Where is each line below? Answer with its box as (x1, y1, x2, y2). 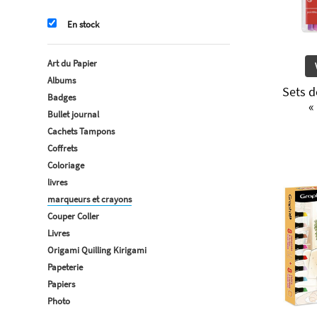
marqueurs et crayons (47, 193, 132, 205)
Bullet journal (47, 108, 99, 120)
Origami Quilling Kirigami (47, 244, 146, 256)
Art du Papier (47, 57, 97, 69)
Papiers (47, 278, 75, 290)
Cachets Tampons (47, 125, 115, 137)
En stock (67, 18, 99, 30)
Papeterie (47, 261, 83, 273)
